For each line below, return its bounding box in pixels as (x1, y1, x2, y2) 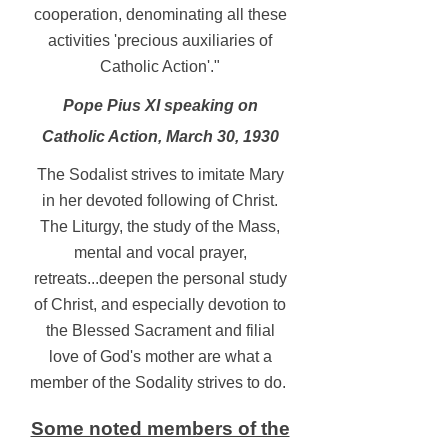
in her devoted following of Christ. (42, 192, 278, 209)
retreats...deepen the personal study (33, 270, 287, 287)
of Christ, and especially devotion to (34, 296, 286, 313)
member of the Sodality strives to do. (30, 374, 290, 391)
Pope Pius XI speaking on (62, 97, 258, 114)
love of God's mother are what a (48, 348, 272, 365)
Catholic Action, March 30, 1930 (41, 128, 279, 145)
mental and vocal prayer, (73, 244, 247, 261)
